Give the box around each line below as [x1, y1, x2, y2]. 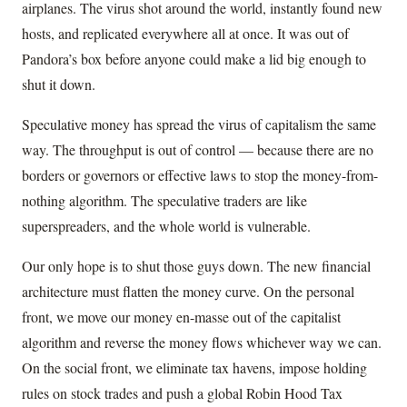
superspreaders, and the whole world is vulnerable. [22, 216, 311, 236]
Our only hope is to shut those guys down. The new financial [22, 256, 371, 276]
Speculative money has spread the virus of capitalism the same [22, 114, 376, 134]
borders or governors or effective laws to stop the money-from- [22, 165, 378, 185]
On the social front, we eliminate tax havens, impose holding [22, 358, 367, 378]
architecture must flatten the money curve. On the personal [22, 282, 354, 302]
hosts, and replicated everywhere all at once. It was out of [22, 24, 349, 44]
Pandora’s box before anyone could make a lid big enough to [22, 49, 366, 69]
